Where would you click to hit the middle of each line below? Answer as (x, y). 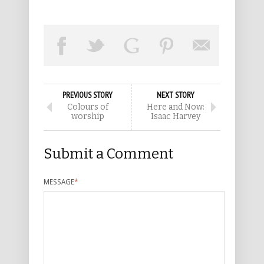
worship (88, 116)
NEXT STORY (176, 95)
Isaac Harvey (176, 116)
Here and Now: (176, 107)
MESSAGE (59, 182)
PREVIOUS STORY (88, 95)
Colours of (88, 107)
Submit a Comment (108, 154)
